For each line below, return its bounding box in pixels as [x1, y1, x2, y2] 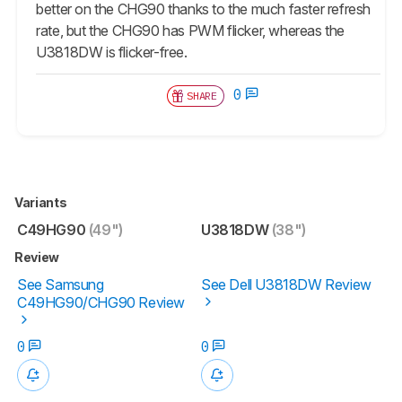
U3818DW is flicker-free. [36, 42, 188, 61]
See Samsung [17, 275, 104, 293]
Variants [14, 194, 69, 210]
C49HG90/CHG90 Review [17, 293, 186, 311]
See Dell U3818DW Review [201, 275, 371, 293]
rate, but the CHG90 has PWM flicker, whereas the [36, 21, 345, 39]
